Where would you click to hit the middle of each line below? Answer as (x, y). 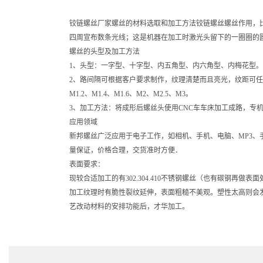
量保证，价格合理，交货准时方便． (126, 150)
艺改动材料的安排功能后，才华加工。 (129, 207)
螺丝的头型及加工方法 (105, 52)
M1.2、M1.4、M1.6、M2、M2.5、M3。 (131, 94)
